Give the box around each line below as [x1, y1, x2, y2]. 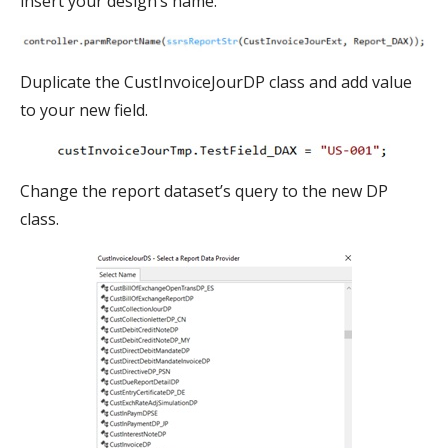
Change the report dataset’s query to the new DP [20, 179, 388, 202]
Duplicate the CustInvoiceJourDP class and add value [20, 70, 412, 93]
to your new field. [20, 98, 148, 121]
